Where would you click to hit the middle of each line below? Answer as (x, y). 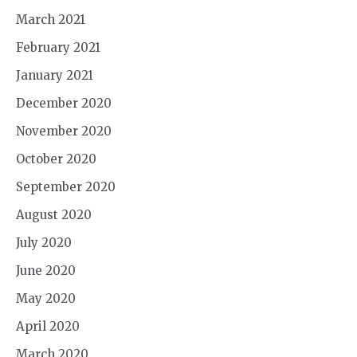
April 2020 (48, 326)
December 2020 (64, 103)
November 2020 (64, 131)
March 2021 (51, 19)
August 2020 (54, 214)
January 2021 (55, 75)
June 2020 (46, 270)
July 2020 (44, 242)
